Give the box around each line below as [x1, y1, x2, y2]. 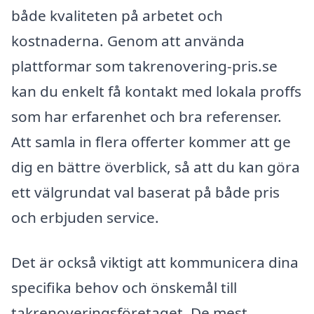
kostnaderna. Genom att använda [11, 30, 245, 50]
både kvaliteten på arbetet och [11, 5, 223, 25]
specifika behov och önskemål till [11, 277, 237, 297]
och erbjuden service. [11, 207, 159, 227]
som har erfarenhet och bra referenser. [11, 106, 282, 126]
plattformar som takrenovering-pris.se [11, 55, 278, 76]
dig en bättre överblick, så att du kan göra [11, 156, 300, 177]
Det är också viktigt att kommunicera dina [11, 252, 299, 272]
